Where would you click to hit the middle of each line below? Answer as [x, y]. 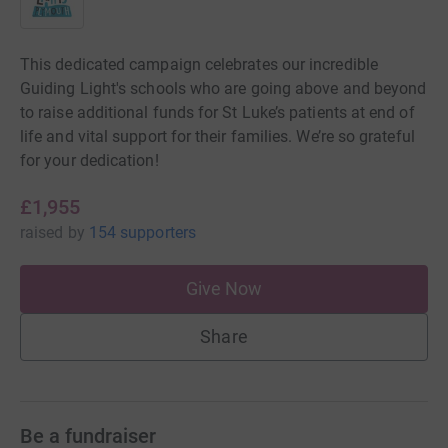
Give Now [224, 288]
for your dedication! [89, 160]
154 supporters [142, 232]
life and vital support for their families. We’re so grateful [217, 136]
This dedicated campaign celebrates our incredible [199, 64]
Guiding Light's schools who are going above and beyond [223, 88]
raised [42, 232]
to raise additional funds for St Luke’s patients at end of [217, 112]
